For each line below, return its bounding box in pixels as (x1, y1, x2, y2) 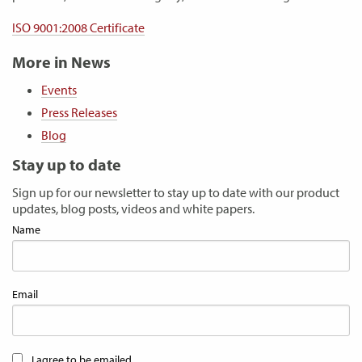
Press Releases (41, 104, 117, 120)
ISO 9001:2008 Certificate (12, 19, 145, 36)
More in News (12, 52, 111, 72)
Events (41, 82, 77, 98)
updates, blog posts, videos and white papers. (12, 200, 255, 217)
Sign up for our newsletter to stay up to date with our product (12, 184, 339, 200)
